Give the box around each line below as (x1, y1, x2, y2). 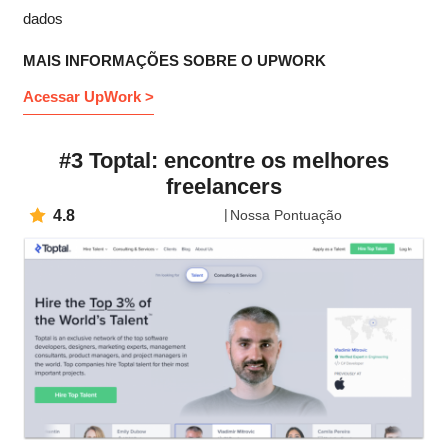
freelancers (166, 174, 282, 200)
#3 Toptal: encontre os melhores (59, 148, 389, 174)
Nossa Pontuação (230, 207, 342, 224)
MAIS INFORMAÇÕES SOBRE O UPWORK (23, 52, 326, 70)
